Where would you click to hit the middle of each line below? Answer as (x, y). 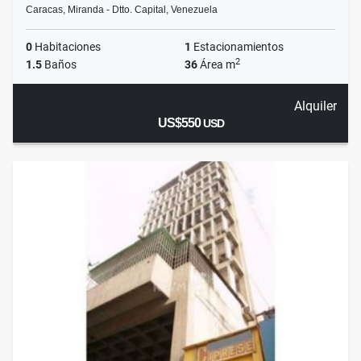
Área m (216, 65)
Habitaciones (66, 47)
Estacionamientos (237, 47)
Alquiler (315, 106)
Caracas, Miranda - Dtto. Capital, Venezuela (122, 10)
